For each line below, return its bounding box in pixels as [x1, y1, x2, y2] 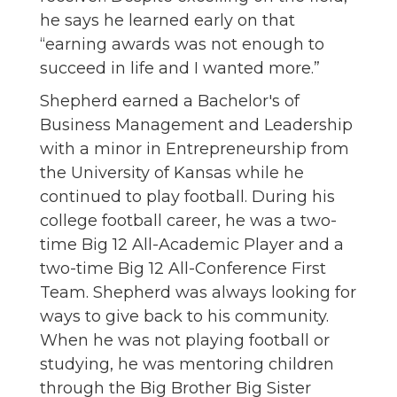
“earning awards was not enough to [40, 35, 324, 55]
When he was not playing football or [40, 331, 330, 351]
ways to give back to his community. [40, 307, 329, 327]
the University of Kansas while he [40, 163, 304, 183]
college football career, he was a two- [40, 211, 337, 231]
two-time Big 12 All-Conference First [40, 259, 326, 279]
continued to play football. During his [40, 187, 335, 207]
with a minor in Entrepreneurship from [40, 139, 349, 160]
